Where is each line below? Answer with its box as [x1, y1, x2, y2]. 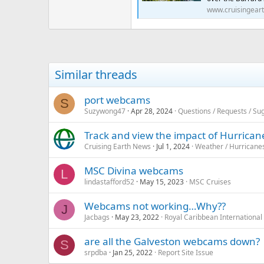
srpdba [84, 247, 107, 258]
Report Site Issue [158, 247, 213, 258]
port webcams [84, 93, 150, 107]
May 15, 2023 [140, 177, 184, 187]
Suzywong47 [84, 106, 126, 117]
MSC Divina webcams [84, 164, 183, 178]
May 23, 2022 [115, 212, 159, 223]
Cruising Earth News [84, 141, 151, 152]
